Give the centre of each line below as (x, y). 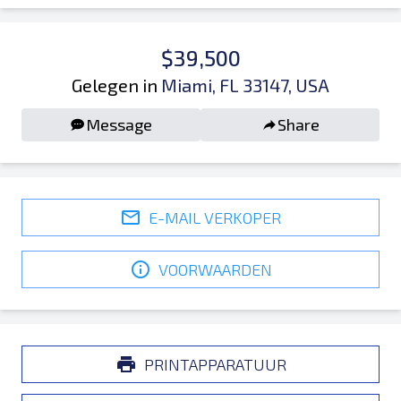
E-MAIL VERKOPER (215, 217)
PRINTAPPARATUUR (215, 364)
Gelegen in (115, 85)
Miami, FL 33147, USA (245, 85)
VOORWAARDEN (215, 269)
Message (119, 124)
